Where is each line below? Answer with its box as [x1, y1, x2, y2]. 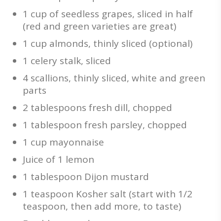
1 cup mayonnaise [23, 136, 104, 148]
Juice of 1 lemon [23, 153, 94, 166]
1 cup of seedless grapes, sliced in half [23, 7, 193, 20]
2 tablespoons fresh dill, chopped [23, 101, 172, 114]
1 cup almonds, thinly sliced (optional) [23, 37, 192, 50]
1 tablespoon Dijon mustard [23, 170, 149, 183]
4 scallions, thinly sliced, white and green [23, 72, 205, 84]
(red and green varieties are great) [23, 20, 176, 33]
